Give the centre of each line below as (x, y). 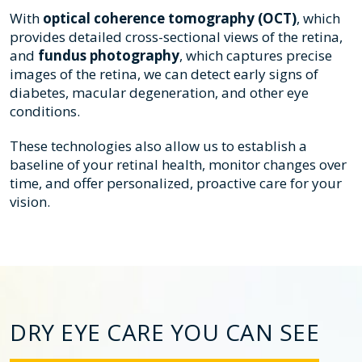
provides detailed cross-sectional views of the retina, (176, 37)
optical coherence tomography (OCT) (170, 19)
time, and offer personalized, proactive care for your (176, 183)
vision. (30, 202)
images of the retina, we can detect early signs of (164, 74)
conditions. (45, 112)
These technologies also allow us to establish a (158, 146)
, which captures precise (256, 56)
